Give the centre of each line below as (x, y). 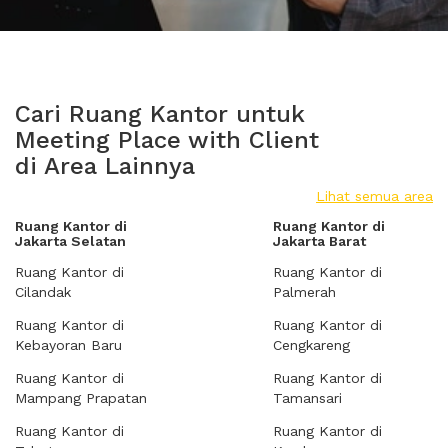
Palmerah (304, 292)
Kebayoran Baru (68, 345)
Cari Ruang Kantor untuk (160, 114)
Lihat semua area (374, 196)
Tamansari (307, 398)
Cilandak (43, 292)
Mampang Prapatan (81, 398)
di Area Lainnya (105, 166)
